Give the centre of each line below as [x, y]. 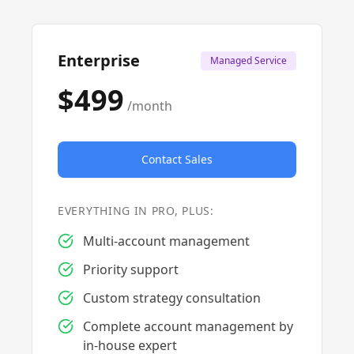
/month [150, 106]
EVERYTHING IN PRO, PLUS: [136, 211]
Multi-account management [166, 241]
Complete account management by [188, 326]
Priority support [131, 269]
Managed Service [249, 60]
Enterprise [99, 60]
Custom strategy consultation [172, 298]
